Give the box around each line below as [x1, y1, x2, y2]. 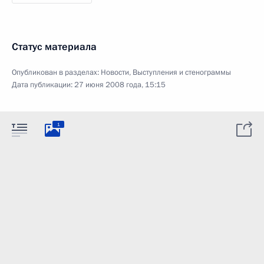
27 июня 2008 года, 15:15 [74, 80, 166, 90]
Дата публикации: [12, 80, 74, 90]
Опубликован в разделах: [12, 67, 101, 78]
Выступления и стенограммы [133, 67, 231, 78]
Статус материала [12, 40, 97, 54]
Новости [101, 67, 129, 78]
